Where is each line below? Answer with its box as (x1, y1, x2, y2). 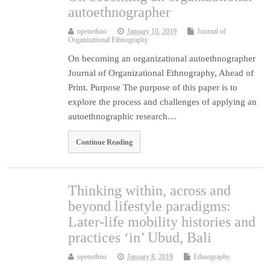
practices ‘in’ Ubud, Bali (68, 230, 212, 246)
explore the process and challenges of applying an (68, 96, 257, 107)
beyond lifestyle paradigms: (68, 198, 231, 215)
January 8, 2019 (127, 253, 174, 262)
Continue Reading (76, 137, 133, 146)
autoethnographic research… (68, 111, 177, 121)
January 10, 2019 (127, 27, 177, 36)
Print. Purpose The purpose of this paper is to (68, 82, 238, 92)
